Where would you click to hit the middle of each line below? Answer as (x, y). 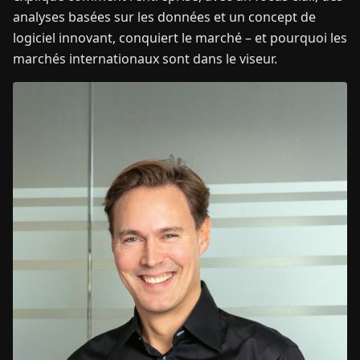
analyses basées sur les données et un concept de (164, 17)
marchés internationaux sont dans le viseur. (145, 59)
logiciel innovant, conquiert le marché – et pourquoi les (180, 38)
